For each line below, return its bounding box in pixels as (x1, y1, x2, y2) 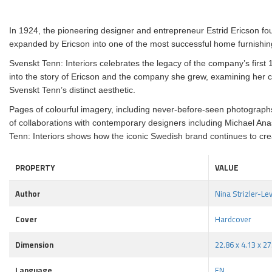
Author (15, 186, 40, 201)
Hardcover (215, 212, 251, 226)
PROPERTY (15, 160, 55, 175)
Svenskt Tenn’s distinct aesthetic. (9, 85, 135, 95)
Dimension (15, 237, 53, 252)
